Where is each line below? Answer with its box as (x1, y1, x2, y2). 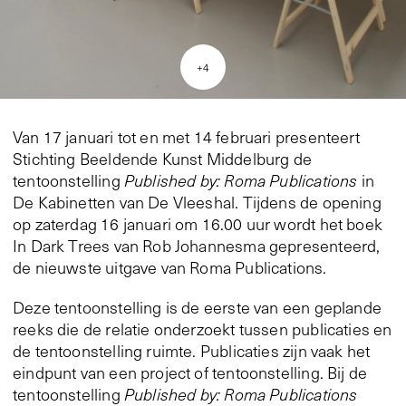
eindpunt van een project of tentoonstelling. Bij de (13, 362, 368, 384)
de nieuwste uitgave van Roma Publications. (13, 256, 327, 279)
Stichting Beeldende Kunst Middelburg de (13, 148, 313, 170)
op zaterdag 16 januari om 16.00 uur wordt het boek (13, 213, 382, 236)
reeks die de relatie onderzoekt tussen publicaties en (13, 318, 392, 341)
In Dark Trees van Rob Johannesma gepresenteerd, (13, 235, 381, 257)
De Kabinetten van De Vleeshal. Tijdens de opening (13, 191, 382, 214)
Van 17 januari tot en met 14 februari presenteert (13, 126, 360, 149)
